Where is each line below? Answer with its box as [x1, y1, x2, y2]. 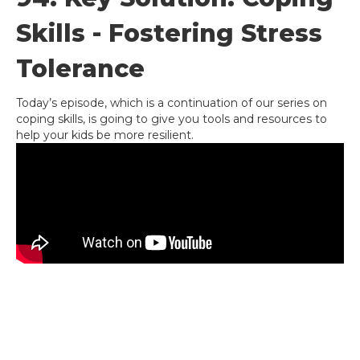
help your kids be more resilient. [16, 128, 194, 142]
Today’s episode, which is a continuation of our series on [16, 96, 327, 110]
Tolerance [16, 54, 145, 84]
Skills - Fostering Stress [16, 18, 322, 48]
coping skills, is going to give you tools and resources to [16, 112, 327, 126]
